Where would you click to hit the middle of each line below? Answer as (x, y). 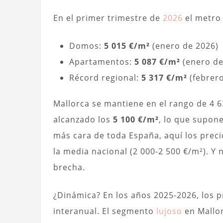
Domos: (87, 46)
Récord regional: (105, 78)
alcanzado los (83, 120)
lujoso (169, 211)
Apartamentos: (102, 62)
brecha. (69, 167)
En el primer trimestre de (108, 18)
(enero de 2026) (184, 46)
